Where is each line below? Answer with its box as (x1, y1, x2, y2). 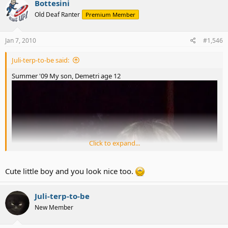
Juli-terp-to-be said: (12, 55, 69, 65)
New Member (35, 203, 73, 212)
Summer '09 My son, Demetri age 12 (12, 71, 121, 81)
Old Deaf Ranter (35, 10, 80, 19)
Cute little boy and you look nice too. (5, 165, 135, 176)
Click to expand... (89, 138, 140, 148)
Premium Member (85, 10, 135, 18)
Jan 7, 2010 (5, 36, 36, 45)
